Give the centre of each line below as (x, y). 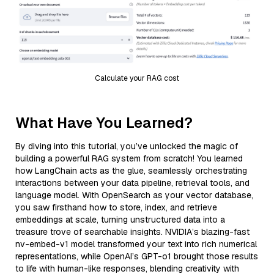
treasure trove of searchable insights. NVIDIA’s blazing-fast (132, 231)
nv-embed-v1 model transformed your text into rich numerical (136, 244)
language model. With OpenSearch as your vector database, (134, 195)
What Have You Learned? (104, 122)
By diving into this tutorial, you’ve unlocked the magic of (127, 146)
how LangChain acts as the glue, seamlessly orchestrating (131, 170)
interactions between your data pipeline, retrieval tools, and (132, 183)
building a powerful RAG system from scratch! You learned (129, 158)
